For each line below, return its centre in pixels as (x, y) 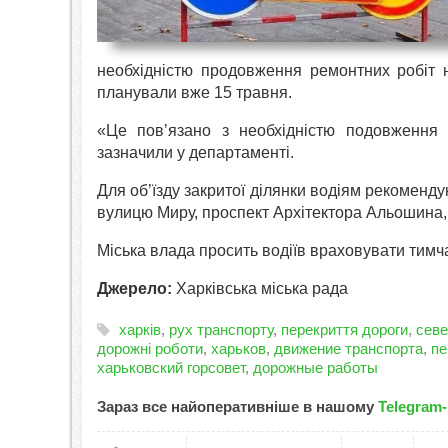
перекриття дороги (344, 329)
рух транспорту (221, 329)
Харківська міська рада (260, 288)
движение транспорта (348, 348)
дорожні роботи (150, 348)
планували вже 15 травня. (194, 92)
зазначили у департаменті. (195, 152)
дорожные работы (315, 367)
